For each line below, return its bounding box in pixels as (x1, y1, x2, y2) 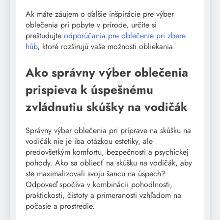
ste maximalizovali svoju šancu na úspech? (26, 168, 165, 180)
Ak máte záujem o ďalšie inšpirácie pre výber (26, 8, 174, 20)
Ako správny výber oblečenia (26, 64, 188, 82)
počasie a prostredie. (26, 200, 95, 212)
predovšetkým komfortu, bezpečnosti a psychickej (26, 146, 189, 158)
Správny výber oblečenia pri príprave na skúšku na (26, 125, 191, 137)
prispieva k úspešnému (26, 81, 153, 99)
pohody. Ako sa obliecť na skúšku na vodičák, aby (26, 157, 192, 169)
